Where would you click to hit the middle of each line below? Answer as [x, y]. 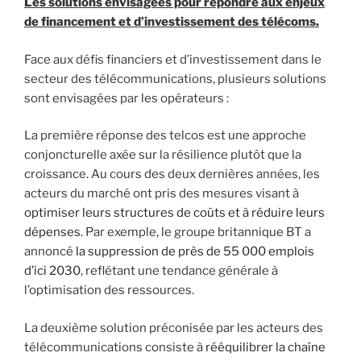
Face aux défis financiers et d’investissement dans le [173, 59]
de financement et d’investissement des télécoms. [172, 22]
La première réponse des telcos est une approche [165, 136]
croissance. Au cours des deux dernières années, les [172, 174]
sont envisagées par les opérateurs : [127, 98]
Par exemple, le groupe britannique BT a [197, 232]
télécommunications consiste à [115, 347]
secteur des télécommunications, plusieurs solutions [175, 79]
